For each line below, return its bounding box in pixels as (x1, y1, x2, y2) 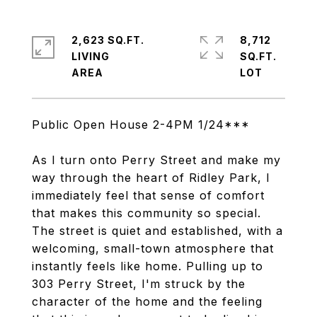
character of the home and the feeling (32, 294, 263, 309)
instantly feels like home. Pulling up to (32, 259, 263, 273)
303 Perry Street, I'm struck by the (32, 277, 246, 291)
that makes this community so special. (32, 206, 261, 220)
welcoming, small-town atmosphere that (32, 241, 274, 255)
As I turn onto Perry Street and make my (32, 153, 281, 167)
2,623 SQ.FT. (71, 34, 144, 46)
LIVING (71, 50, 110, 62)
